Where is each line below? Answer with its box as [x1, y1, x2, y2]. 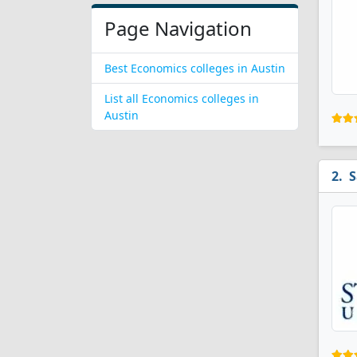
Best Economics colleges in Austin [104, 61, 285, 76]
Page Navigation [104, 15, 252, 41]
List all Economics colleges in [104, 91, 259, 106]
